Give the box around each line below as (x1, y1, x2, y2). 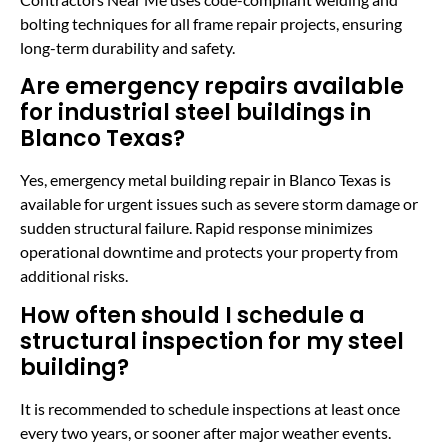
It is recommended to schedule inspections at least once (20, 398, 400, 418)
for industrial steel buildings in (20, 97, 371, 129)
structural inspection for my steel (20, 325, 404, 357)
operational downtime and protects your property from (20, 242, 398, 262)
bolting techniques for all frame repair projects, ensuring (20, 14, 402, 34)
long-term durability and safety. (20, 38, 235, 58)
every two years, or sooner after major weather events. (20, 422, 391, 442)
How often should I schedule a (20, 299, 365, 331)
